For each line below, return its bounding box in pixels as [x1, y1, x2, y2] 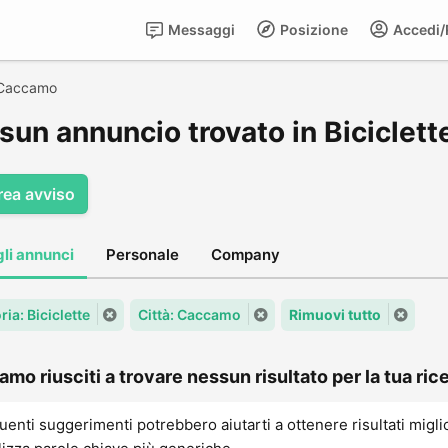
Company [211, 245, 280, 264]
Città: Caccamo [138, 306, 241, 323]
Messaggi [165, 21, 235, 38]
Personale [106, 245, 179, 264]
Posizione [277, 21, 348, 38]
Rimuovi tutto [289, 306, 381, 323]
